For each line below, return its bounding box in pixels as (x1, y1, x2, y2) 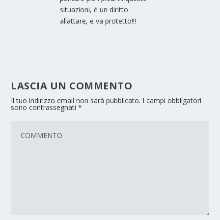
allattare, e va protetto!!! (60, 16, 137, 26)
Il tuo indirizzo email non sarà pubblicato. (11, 96, 141, 106)
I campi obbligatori (142, 96, 202, 106)
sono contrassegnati (11, 103, 79, 112)
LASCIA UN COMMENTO (11, 79, 133, 93)
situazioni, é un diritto (60, 5, 129, 15)
